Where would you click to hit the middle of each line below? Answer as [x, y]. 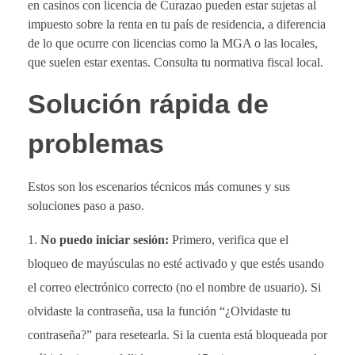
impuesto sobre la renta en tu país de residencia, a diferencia [177, 25]
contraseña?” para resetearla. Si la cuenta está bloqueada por [177, 334]
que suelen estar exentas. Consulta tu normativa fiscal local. [176, 63]
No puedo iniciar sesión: [105, 239]
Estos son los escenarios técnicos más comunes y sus [159, 186]
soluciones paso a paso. [86, 205]
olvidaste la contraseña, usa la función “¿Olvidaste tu [159, 311]
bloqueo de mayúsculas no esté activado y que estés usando [176, 263]
